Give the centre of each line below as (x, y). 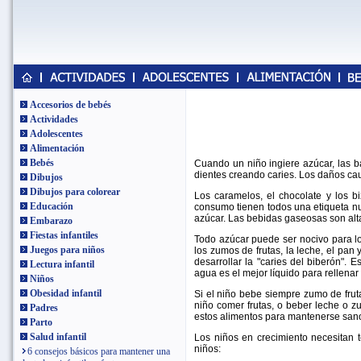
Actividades (54, 119)
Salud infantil (58, 337)
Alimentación (57, 148)
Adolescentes (56, 134)
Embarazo (51, 221)
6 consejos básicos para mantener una (99, 351)
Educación (52, 206)
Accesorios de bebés (71, 105)
